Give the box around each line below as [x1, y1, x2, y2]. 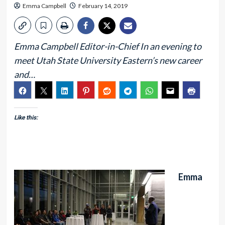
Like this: [14, 114, 38, 121]
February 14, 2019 [78, 2, 128, 10]
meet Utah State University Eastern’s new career [14, 55, 202, 66]
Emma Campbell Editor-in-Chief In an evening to [14, 41, 201, 52]
